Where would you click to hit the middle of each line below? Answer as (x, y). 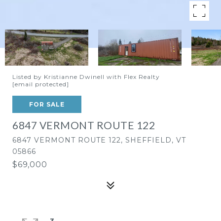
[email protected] (41, 84)
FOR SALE (47, 104)
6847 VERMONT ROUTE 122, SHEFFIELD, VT (99, 140)
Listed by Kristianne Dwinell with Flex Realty (86, 77)
